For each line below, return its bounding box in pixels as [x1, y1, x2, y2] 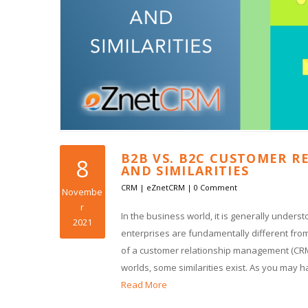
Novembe [62, 186, 103, 199]
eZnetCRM [146, 182, 185, 193]
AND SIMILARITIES [120, 162, 250, 179]
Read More [120, 278, 167, 291]
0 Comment [193, 182, 237, 193]
